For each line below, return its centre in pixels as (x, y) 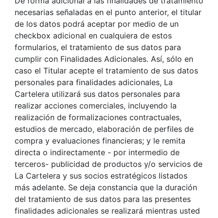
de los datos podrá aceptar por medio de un (97, 24)
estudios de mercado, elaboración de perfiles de (104, 129)
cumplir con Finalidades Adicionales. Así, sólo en (104, 59)
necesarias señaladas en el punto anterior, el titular (108, 12)
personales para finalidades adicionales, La (94, 82)
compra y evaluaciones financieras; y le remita (100, 140)
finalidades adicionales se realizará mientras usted (107, 210)
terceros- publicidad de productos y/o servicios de (109, 164)
